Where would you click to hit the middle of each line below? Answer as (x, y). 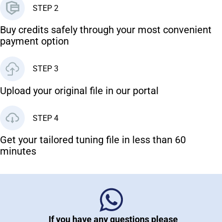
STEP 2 (46, 8)
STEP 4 (46, 118)
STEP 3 (46, 69)
